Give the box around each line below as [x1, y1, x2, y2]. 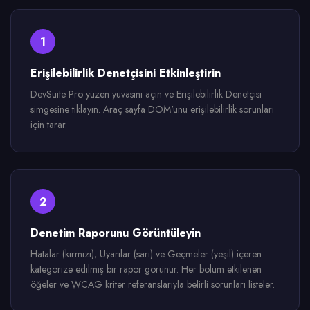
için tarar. [30, 118, 67, 131]
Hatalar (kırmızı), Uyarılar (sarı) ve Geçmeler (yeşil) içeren [30, 247, 262, 261]
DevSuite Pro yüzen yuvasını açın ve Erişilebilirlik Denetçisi [30, 87, 262, 101]
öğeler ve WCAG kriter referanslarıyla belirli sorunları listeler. [30, 277, 275, 291]
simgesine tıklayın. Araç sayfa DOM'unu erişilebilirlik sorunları [30, 102, 274, 116]
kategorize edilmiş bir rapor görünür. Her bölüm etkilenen [30, 262, 262, 276]
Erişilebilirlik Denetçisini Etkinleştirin [30, 65, 221, 81]
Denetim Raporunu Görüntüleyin [30, 225, 201, 241]
